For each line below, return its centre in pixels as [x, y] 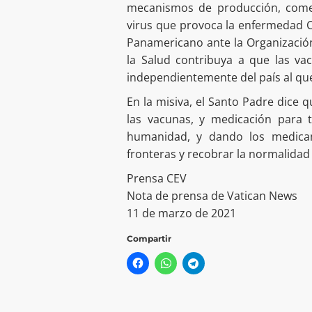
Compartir [149, 238]
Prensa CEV [157, 178]
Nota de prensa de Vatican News [212, 195]
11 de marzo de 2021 [181, 213]
